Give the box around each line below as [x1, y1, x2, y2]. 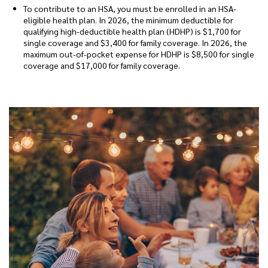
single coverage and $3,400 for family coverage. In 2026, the [23, 37, 247, 48]
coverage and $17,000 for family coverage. [23, 60, 180, 71]
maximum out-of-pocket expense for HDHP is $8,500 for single [23, 48, 254, 59]
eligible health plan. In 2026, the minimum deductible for [23, 14, 233, 25]
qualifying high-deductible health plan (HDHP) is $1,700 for [23, 26, 241, 36]
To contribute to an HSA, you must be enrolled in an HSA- [23, 3, 236, 14]
